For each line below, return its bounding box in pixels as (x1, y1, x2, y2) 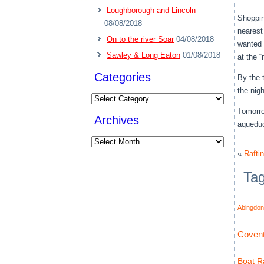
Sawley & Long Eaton (107, 51, 180, 60)
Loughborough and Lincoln (107, 6, 196, 15)
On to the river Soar (107, 35, 174, 44)
